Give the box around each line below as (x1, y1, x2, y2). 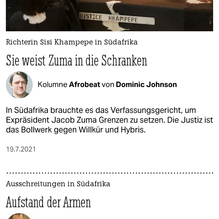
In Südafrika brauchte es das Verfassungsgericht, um (6, 105, 196, 115)
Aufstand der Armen (6, 193, 91, 211)
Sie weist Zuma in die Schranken (6, 51, 147, 69)
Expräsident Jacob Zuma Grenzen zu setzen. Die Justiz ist (6, 114, 213, 125)
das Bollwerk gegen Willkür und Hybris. (6, 124, 146, 135)
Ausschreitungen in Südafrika (6, 180, 110, 188)
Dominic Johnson (116, 80, 177, 89)
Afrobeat (69, 80, 102, 89)
